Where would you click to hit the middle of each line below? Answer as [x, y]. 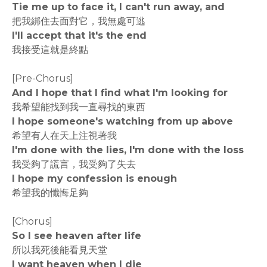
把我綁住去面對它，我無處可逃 [79, 21]
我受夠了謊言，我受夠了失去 [74, 164]
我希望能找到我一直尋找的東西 [79, 107]
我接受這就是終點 [50, 50]
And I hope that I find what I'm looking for [120, 93]
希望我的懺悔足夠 [50, 193]
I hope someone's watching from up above [122, 121]
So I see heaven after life [77, 236]
